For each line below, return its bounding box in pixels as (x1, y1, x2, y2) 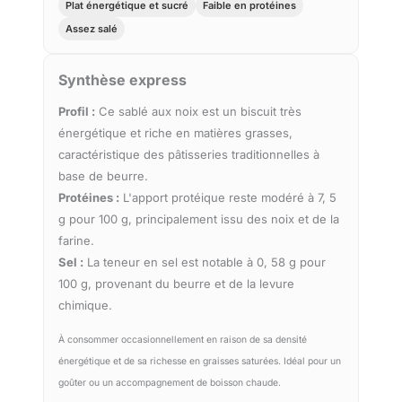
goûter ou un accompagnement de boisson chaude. (58, 377, 281, 389)
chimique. (58, 298, 112, 313)
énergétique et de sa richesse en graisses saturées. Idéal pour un (58, 355, 341, 368)
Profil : (58, 104, 95, 119)
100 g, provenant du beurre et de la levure (58, 276, 294, 292)
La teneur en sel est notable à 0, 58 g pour (83, 255, 326, 270)
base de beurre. (58, 169, 148, 184)
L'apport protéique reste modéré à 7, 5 (119, 190, 336, 205)
